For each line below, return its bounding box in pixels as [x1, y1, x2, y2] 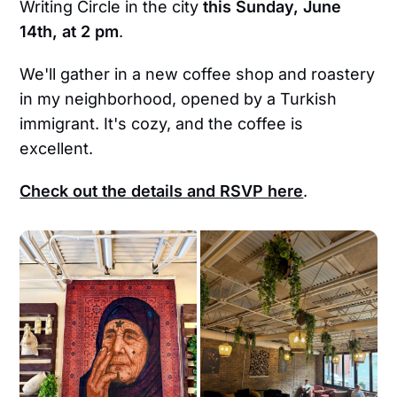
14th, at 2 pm [19, 22, 120, 42]
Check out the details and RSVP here [19, 182, 304, 201]
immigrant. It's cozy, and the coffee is [19, 114, 304, 134]
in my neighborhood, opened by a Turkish [19, 90, 338, 109]
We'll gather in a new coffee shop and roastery [19, 65, 376, 84]
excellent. [19, 139, 94, 159]
